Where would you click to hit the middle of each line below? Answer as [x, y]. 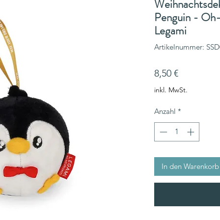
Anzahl [165, 111]
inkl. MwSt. [171, 90]
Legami [170, 31]
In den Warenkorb [190, 166]
